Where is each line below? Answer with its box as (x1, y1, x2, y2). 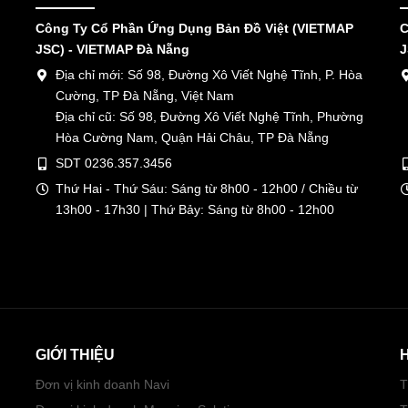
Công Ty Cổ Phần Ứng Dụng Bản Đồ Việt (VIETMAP (36, 20, 353, 36)
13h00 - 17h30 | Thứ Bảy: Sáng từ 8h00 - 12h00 (56, 201, 334, 217)
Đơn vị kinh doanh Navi (36, 376, 169, 392)
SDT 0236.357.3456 (56, 155, 172, 170)
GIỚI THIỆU (36, 346, 115, 362)
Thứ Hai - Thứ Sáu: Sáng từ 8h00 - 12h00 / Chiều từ (56, 180, 358, 196)
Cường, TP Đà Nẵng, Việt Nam (56, 87, 234, 103)
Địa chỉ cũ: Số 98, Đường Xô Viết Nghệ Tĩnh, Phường (56, 108, 363, 124)
